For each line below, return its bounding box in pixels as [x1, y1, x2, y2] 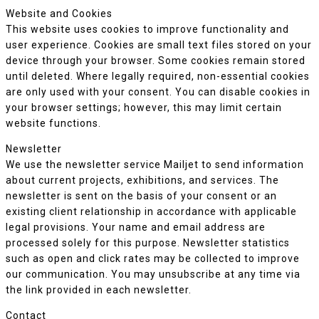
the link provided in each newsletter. [6, 284, 192, 296]
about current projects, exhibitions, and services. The [6, 174, 279, 186]
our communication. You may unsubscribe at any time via [6, 268, 300, 280]
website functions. [6, 117, 101, 129]
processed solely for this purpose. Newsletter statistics [6, 237, 290, 249]
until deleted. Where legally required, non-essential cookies [6, 70, 310, 82]
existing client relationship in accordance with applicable [6, 206, 297, 217]
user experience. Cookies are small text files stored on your [6, 39, 312, 51]
